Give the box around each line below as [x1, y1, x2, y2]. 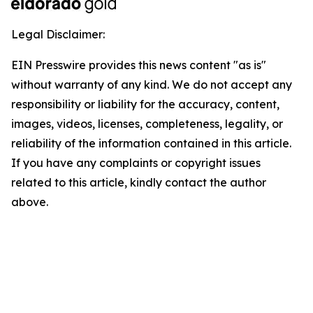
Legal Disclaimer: [11, 27, 105, 41]
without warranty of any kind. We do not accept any [11, 78, 292, 92]
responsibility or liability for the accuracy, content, [11, 97, 279, 111]
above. [11, 195, 48, 209]
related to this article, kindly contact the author [11, 175, 266, 189]
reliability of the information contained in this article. [11, 136, 291, 150]
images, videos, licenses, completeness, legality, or [11, 117, 283, 131]
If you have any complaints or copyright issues [11, 156, 261, 170]
